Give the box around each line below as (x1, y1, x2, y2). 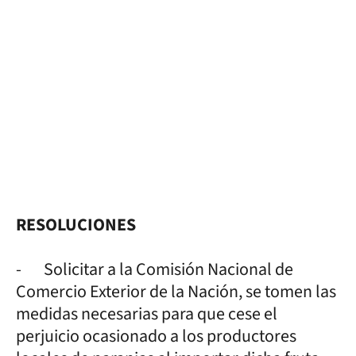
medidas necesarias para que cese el (16, 300, 277, 327)
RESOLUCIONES (16, 211, 136, 238)
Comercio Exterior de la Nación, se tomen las (16, 278, 336, 304)
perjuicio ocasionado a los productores (16, 323, 296, 349)
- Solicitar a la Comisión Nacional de (16, 256, 293, 282)
